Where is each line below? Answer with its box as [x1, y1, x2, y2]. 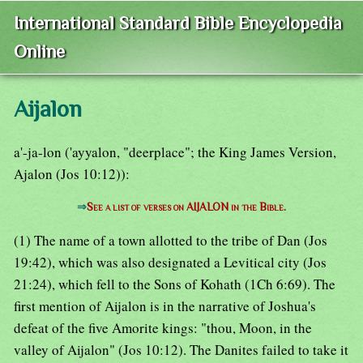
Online [14, 41, 65, 62]
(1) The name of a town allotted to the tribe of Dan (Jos [14, 231, 327, 250]
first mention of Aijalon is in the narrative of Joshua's [14, 297, 316, 316]
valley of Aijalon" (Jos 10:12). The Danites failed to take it [14, 340, 348, 360]
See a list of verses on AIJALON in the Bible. [87, 201, 286, 214]
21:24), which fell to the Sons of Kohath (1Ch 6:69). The [14, 275, 335, 294]
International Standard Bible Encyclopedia [14, 13, 342, 34]
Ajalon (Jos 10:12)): [14, 164, 130, 184]
